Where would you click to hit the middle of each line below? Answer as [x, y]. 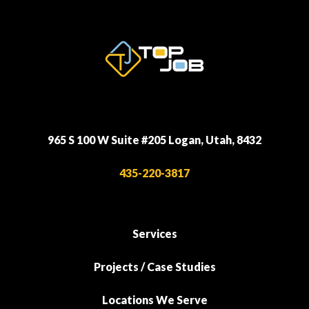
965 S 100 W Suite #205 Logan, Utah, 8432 [154, 140]
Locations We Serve [154, 300]
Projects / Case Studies [154, 267]
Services [154, 234]
